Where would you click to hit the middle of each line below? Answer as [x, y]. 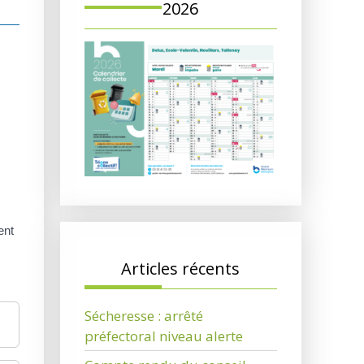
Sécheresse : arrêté [143, 316]
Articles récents [181, 269]
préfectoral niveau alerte [163, 336]
